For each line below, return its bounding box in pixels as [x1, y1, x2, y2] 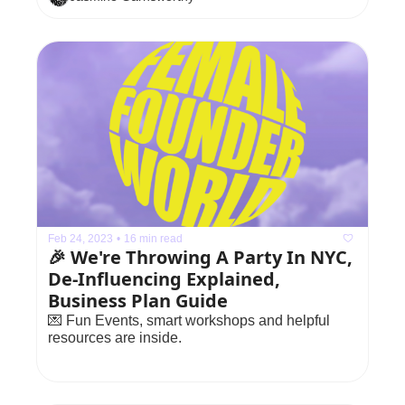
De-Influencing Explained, [48, 267, 280, 292]
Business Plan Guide [48, 288, 228, 314]
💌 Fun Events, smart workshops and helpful [48, 313, 330, 329]
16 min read [124, 231, 183, 245]
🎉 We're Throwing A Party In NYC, [48, 245, 353, 270]
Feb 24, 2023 [48, 231, 113, 245]
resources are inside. [48, 330, 182, 346]
